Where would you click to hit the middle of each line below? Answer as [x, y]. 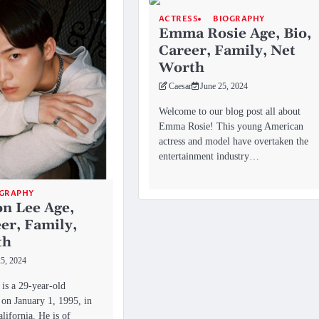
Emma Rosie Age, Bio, [235, 34]
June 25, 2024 [224, 87]
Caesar [180, 87]
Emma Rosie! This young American [231, 126]
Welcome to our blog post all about [229, 111]
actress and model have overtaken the [233, 141]
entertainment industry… [209, 156]
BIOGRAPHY [239, 19]
